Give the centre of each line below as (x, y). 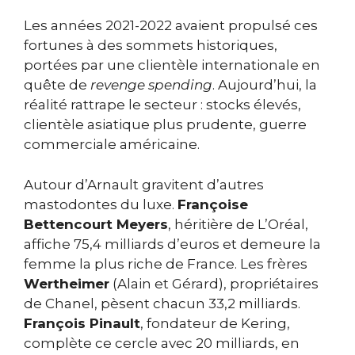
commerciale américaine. (112, 145)
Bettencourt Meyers (96, 224)
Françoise (213, 204)
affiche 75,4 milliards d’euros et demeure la (172, 244)
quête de (57, 85)
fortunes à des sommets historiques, (151, 46)
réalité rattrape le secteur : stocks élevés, (162, 105)
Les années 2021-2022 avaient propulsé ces (171, 26)
